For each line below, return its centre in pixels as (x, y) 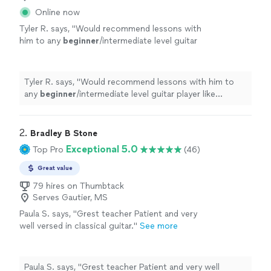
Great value (55, 168)
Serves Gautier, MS (70, 198)
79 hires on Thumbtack (78, 186)
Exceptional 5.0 (102, 149)
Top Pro (48, 149)
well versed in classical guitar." (78, 226)
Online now (57, 13)
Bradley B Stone (64, 134)
